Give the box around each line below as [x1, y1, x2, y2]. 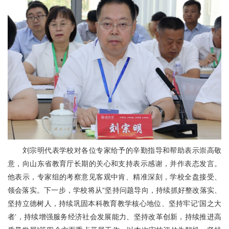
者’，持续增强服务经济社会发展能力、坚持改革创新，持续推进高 [8, 213, 221, 221]
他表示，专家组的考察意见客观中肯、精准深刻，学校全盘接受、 [8, 173, 221, 181]
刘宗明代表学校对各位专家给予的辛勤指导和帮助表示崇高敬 [22, 146, 221, 155]
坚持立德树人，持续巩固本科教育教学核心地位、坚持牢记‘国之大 [8, 199, 221, 208]
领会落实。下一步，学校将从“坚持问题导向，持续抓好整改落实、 [8, 186, 221, 195]
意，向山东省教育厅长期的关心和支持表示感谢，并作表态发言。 [8, 159, 221, 168]
